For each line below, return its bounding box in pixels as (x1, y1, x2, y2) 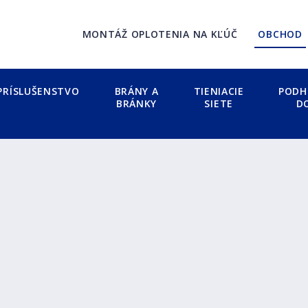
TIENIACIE (193, 85, 244, 98)
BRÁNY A (114, 85, 159, 98)
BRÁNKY (115, 97, 157, 110)
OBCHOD (258, 27, 302, 41)
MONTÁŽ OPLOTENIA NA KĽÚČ (82, 27, 238, 41)
